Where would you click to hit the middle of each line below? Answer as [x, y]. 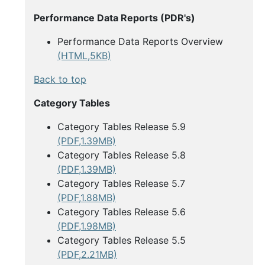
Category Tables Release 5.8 [122, 155]
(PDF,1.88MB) [87, 198]
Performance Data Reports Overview [140, 42]
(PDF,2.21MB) [87, 255]
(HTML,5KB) [84, 56]
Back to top [60, 80]
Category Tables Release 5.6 [122, 212]
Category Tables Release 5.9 [122, 127]
